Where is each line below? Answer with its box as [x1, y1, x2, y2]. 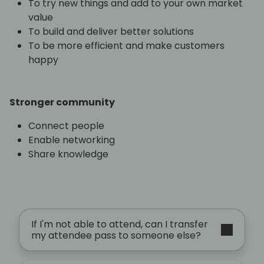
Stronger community [9, 95, 115, 110]
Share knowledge [28, 147, 111, 161]
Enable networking [28, 133, 115, 147]
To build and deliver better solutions [28, 25, 194, 39]
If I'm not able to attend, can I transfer [31, 217, 208, 232]
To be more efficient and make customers [28, 39, 225, 53]
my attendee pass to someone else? [31, 229, 201, 243]
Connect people [28, 119, 104, 133]
